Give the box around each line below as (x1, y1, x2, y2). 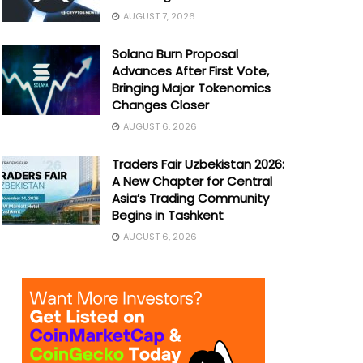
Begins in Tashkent (111, 207, 224, 224)
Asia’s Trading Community (111, 190, 269, 207)
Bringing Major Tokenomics (111, 79, 271, 96)
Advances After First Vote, (111, 62, 269, 79)
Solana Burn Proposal (111, 45, 238, 62)
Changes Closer (111, 96, 209, 113)
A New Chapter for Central (111, 173, 272, 190)
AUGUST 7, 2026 (120, 10, 195, 23)
